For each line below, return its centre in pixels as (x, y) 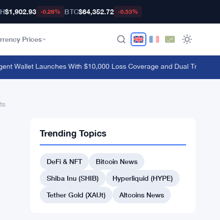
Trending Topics (73, 133)
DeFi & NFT (64, 161)
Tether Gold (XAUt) (76, 195)
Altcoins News (142, 195)
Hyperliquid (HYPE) (143, 178)
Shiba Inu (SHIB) (73, 178)
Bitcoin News (117, 161)
